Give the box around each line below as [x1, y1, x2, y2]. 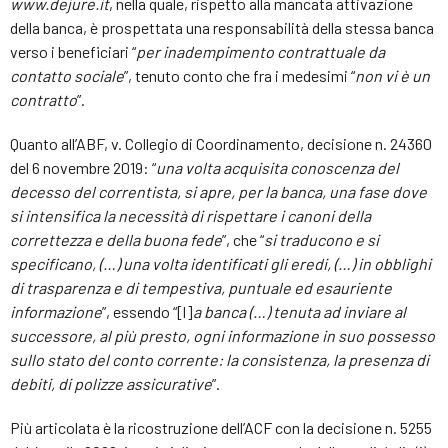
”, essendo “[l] [102, 301, 193, 321]
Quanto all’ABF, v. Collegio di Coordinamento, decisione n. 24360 [10, 133, 432, 153]
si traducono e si [264, 229, 379, 249]
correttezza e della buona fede [10, 229, 222, 249]
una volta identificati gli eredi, [123, 253, 334, 273]
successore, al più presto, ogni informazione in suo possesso [10, 325, 435, 345]
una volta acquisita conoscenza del [156, 157, 399, 177]
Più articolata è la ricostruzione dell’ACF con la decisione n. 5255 [10, 417, 432, 437]
